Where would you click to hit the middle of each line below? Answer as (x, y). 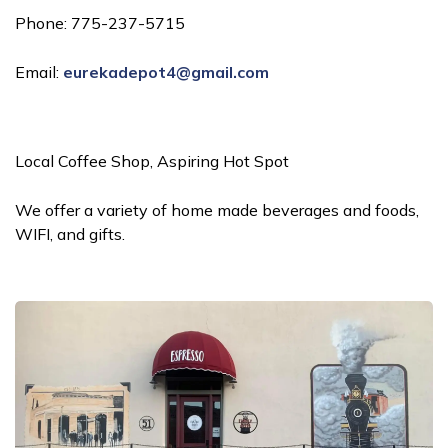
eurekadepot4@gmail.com (166, 72)
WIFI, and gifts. (70, 234)
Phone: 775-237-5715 (102, 23)
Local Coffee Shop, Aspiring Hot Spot (152, 161)
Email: (39, 72)
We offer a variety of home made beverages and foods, (217, 210)
